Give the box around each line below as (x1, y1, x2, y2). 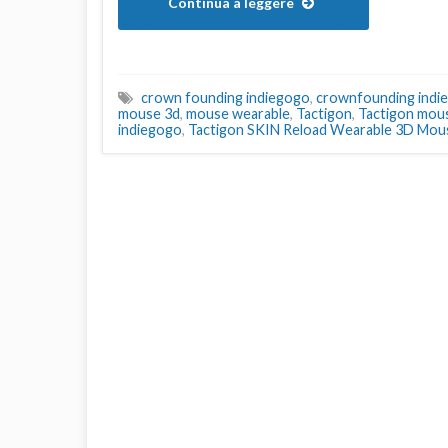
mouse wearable (186, 105, 290, 123)
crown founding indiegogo (141, 89, 310, 107)
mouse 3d (118, 105, 180, 123)
